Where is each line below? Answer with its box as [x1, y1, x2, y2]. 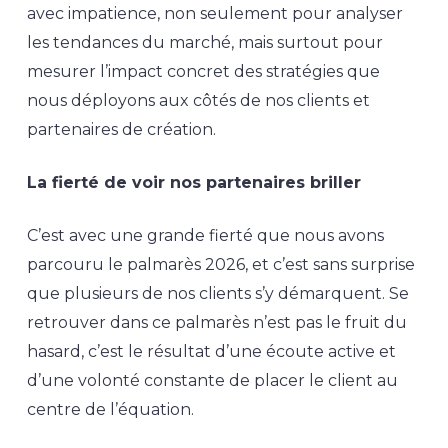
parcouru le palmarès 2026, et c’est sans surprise [26, 255, 415, 274]
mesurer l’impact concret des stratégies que [26, 62, 380, 81]
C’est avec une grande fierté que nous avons [26, 226, 384, 245]
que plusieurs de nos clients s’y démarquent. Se [26, 284, 409, 303]
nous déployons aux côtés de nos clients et [26, 91, 370, 110]
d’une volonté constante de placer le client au [26, 371, 398, 390]
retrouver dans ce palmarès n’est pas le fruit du [26, 313, 407, 332]
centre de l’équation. [26, 400, 194, 419]
